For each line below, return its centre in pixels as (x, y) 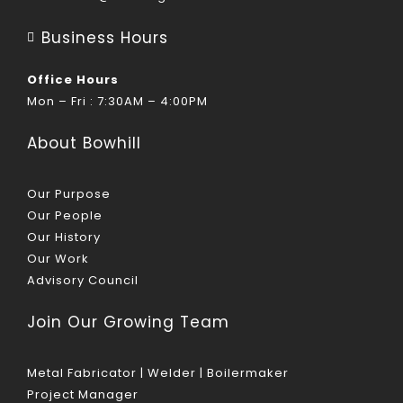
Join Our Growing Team (128, 322)
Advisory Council (82, 280)
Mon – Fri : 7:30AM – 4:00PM (117, 101)
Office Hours (72, 79)
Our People (64, 215)
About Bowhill (84, 143)
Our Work (58, 258)
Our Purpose (68, 193)
